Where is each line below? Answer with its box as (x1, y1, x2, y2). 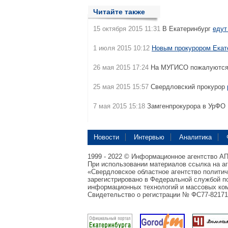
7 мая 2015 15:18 (93, 102, 145, 110)
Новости (94, 133, 119, 141)
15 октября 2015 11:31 (93, 25, 160, 33)
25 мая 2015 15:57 (93, 83, 149, 91)
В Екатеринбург (160, 25, 213, 33)
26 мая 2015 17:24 (93, 64, 149, 71)
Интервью (134, 133, 164, 141)
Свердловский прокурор (149, 83, 227, 91)
